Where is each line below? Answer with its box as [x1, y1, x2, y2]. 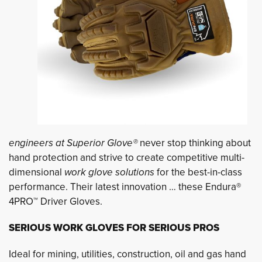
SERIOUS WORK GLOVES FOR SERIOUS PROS [9, 220, 219, 235]
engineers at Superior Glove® [9, 136, 140, 150]
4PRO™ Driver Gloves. [9, 194, 102, 208]
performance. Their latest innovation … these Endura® [9, 180, 241, 194]
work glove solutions [64, 165, 157, 180]
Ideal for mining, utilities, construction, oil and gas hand [9, 247, 246, 261]
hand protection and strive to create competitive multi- [9, 150, 244, 164]
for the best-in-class [157, 165, 242, 179]
